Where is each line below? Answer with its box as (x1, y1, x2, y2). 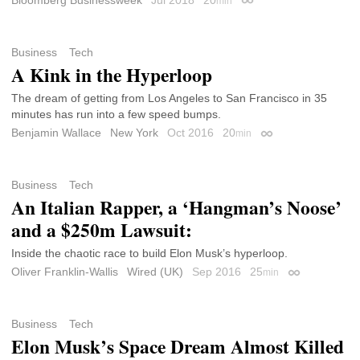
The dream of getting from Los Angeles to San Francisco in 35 (11, 91, 327, 104)
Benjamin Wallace (11, 125, 101, 139)
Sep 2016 (192, 265, 244, 279)
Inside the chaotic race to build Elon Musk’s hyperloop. (11, 247, 288, 260)
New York (110, 125, 158, 139)
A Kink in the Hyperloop (11, 61, 212, 89)
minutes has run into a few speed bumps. (11, 107, 221, 121)
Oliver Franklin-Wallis (11, 265, 118, 279)
